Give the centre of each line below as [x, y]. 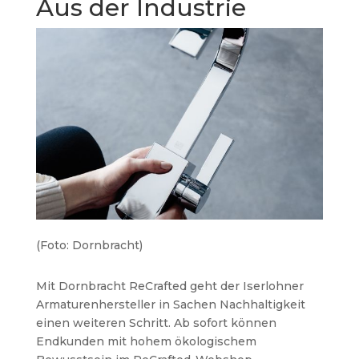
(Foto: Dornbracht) [89, 246]
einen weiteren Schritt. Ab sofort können [156, 323]
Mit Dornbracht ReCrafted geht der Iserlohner [169, 286]
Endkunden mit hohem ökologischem [146, 342]
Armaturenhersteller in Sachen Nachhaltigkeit [170, 305]
